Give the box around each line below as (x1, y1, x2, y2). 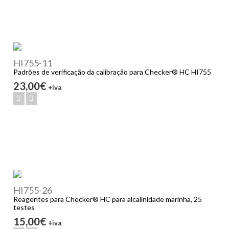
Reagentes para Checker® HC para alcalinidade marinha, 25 (13, 195, 202, 204)
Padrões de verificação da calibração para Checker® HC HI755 (13, 67, 212, 77)
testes (13, 203, 35, 212)
